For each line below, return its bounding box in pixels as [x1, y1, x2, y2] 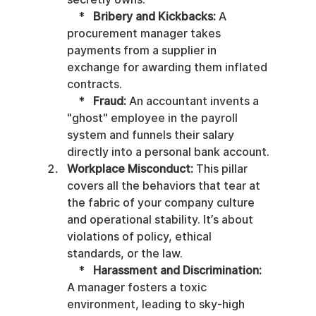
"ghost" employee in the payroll [66, 111, 241, 126]
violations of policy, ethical [66, 230, 214, 244]
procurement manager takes [66, 27, 224, 41]
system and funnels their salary [66, 128, 237, 142]
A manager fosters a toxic [66, 281, 209, 295]
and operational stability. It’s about [66, 213, 256, 227]
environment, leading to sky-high [66, 298, 248, 312]
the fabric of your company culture [66, 196, 257, 210]
